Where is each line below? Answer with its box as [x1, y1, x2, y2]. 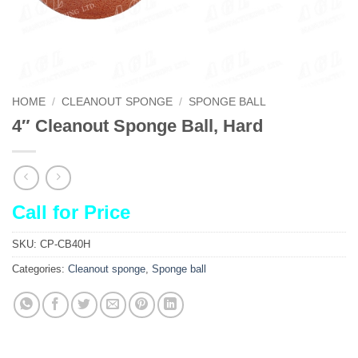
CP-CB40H [40, 238, 90, 251]
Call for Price [12, 201, 130, 224]
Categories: [12, 263, 68, 276]
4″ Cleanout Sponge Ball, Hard [12, 115, 263, 136]
